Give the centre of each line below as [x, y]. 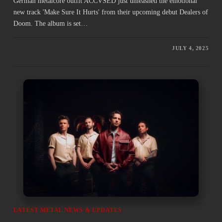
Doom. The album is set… [50, 24]
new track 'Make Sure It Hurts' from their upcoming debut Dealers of [111, 12]
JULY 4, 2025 [190, 48]
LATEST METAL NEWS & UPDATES [68, 210]
